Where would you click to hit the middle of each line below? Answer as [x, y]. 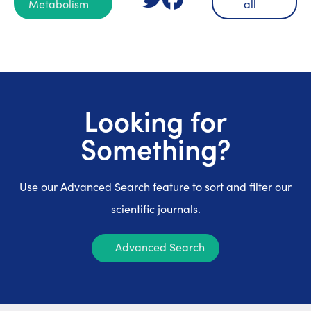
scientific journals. [155, 209]
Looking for [155, 120]
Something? [155, 148]
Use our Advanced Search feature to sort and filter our [155, 186]
